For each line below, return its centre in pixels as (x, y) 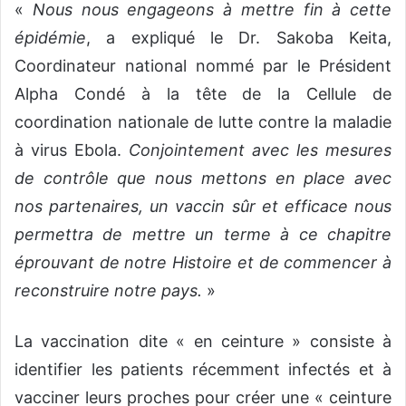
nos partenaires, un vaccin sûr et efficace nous (203, 207)
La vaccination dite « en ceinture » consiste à (203, 342)
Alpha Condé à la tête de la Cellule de (203, 94)
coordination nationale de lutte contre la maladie (203, 122)
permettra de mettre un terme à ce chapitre (203, 235)
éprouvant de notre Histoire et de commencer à (203, 263)
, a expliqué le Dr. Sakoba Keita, (239, 38)
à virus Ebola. (72, 150)
